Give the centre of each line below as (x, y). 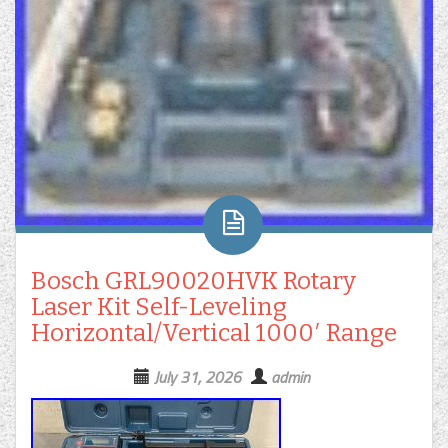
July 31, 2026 (197, 377)
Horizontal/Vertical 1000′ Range (214, 333)
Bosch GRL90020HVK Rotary (193, 281)
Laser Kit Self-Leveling (159, 307)
